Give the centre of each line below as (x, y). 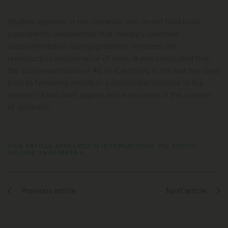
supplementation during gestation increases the (92, 47)
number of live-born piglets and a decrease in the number (110, 95)
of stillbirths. (29, 108)
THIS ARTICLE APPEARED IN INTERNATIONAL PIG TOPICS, (103, 147)
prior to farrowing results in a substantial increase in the (106, 83)
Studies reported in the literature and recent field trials (104, 22)
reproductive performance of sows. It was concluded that (108, 59)
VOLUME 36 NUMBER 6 (46, 153)
